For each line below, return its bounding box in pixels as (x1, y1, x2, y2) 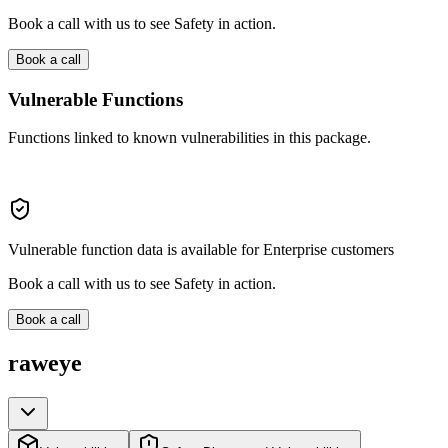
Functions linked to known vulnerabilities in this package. (8, 129, 371, 147)
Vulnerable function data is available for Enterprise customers (8, 241, 394, 259)
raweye (8, 350, 82, 377)
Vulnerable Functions (8, 88, 183, 110)
